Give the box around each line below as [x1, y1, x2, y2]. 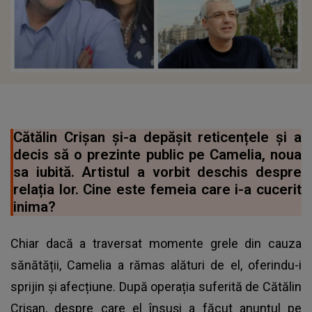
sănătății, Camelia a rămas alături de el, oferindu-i [10, 257, 302, 272]
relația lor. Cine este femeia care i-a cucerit [13, 180, 302, 198]
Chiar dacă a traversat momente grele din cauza [10, 235, 302, 251]
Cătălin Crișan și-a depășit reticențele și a [13, 128, 302, 146]
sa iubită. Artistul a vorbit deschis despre [13, 163, 302, 180]
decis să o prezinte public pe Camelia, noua [13, 146, 302, 163]
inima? [13, 198, 56, 215]
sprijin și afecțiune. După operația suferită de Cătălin [10, 279, 302, 294]
